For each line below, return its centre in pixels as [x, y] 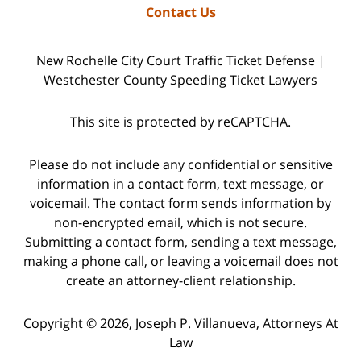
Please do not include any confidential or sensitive [180, 165]
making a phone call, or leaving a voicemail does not [180, 261]
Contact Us [180, 12]
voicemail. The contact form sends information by [180, 203]
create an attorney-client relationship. [180, 281]
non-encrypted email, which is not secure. [180, 223]
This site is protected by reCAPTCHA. [180, 122]
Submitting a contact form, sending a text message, [180, 242]
